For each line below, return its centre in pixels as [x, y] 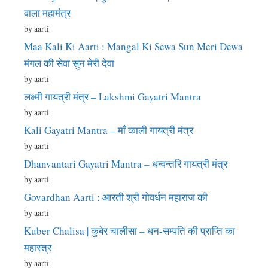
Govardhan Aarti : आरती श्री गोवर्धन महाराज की [116, 197]
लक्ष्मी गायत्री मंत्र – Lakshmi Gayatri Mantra [112, 96]
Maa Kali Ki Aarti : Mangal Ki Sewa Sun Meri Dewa [133, 46]
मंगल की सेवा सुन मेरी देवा [69, 63]
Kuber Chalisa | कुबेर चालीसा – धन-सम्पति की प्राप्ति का [130, 230]
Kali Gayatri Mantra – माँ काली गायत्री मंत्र [109, 130]
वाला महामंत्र [47, 13]
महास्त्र [38, 247]
